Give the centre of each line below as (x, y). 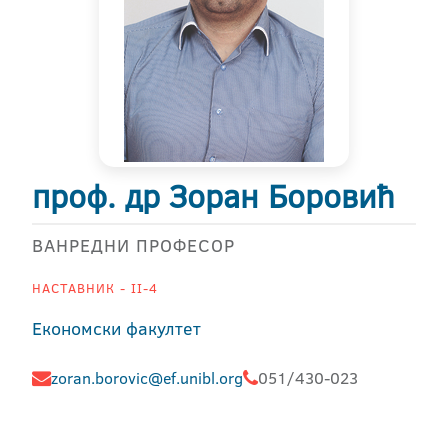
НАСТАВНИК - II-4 (95, 288)
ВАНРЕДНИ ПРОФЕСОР (133, 245)
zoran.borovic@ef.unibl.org (147, 378)
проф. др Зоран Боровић (213, 196)
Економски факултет (116, 328)
